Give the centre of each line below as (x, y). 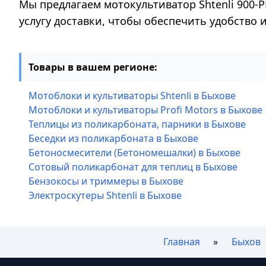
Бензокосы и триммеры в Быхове (106, 181)
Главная (181, 242)
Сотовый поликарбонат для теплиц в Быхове (133, 167)
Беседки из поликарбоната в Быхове (113, 138)
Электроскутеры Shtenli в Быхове (105, 195)
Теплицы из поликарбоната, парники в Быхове (137, 124)
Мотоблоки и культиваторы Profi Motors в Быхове (145, 110)
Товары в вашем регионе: (93, 67)
